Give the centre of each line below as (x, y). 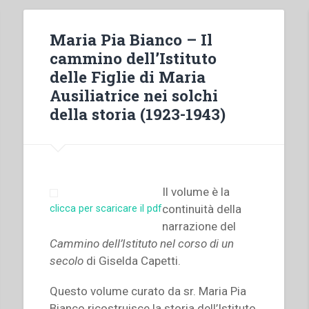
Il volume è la (196, 192)
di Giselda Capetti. (132, 261)
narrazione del (199, 227)
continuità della (202, 209)
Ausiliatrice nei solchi (134, 95)
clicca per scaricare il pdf (106, 208)
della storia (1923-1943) (138, 113)
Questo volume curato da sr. (124, 291)
